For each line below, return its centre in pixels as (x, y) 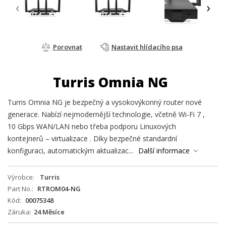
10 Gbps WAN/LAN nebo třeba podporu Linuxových (92, 126)
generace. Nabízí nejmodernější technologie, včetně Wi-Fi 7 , (106, 114)
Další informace (164, 150)
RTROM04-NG (59, 188)
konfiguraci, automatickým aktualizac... (70, 150)
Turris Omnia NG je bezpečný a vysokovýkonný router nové (105, 102)
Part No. (20, 188)
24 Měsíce (49, 212)
